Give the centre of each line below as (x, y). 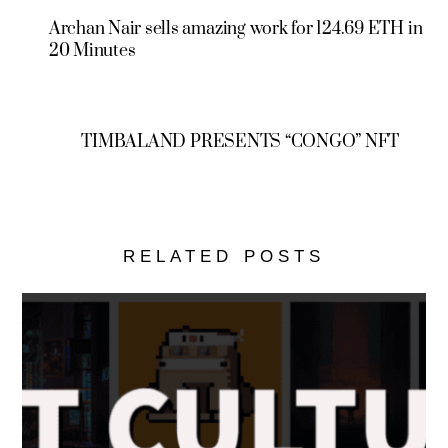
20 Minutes (92, 50)
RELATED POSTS (224, 256)
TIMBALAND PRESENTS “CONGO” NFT (240, 141)
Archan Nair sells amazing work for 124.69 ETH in (235, 28)
